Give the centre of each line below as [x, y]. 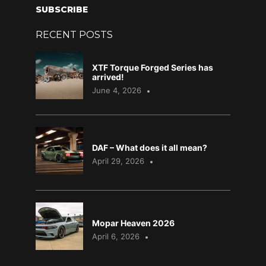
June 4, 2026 [117, 91]
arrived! [108, 77]
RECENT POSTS [74, 35]
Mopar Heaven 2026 [133, 223]
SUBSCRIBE [62, 10]
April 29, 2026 [118, 161]
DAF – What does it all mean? [150, 148]
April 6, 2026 [116, 237]
